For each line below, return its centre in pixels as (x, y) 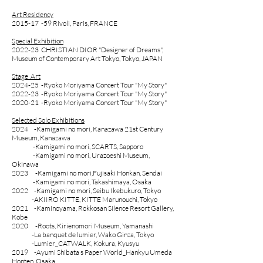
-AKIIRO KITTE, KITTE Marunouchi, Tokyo (85, 199)
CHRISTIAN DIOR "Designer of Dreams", (102, 50)
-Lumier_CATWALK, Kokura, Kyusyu (75, 243)
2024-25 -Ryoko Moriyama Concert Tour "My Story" (89, 85)
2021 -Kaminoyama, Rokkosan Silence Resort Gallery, (93, 208)
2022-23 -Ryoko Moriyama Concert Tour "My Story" (89, 94)
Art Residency (33, 14)
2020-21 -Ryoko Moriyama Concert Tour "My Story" (89, 102)
